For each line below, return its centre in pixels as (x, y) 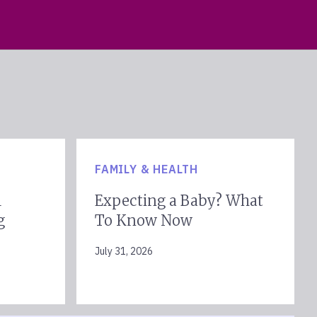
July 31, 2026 (124, 251)
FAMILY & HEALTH (146, 169)
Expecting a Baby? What (179, 201)
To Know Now (144, 220)
